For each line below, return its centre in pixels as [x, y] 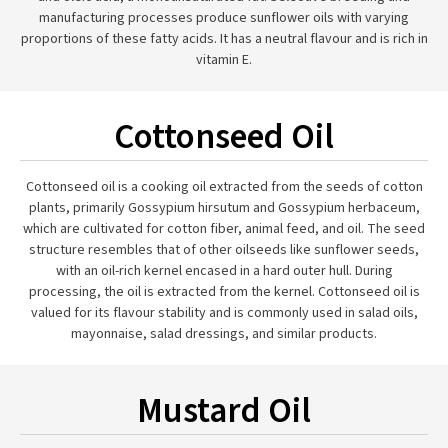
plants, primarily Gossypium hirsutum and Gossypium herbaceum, [224, 208]
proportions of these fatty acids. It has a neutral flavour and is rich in [224, 39]
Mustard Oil [224, 411]
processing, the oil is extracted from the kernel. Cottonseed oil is [224, 292]
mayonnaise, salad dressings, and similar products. [224, 334]
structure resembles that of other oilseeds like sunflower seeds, [224, 250]
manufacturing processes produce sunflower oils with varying [224, 18]
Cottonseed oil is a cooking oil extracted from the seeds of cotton [224, 187]
